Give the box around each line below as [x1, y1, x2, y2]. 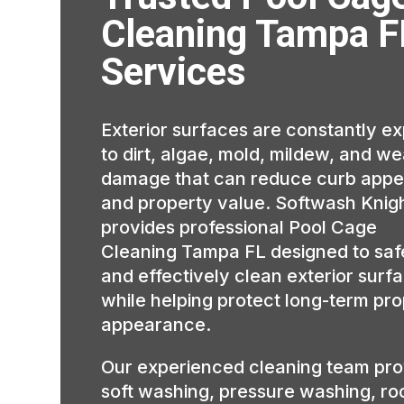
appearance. [101, 313, 212, 335]
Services [101, 49, 247, 94]
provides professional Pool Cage [101, 216, 378, 238]
